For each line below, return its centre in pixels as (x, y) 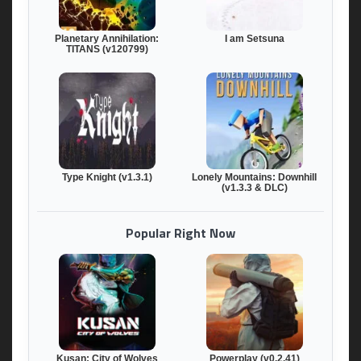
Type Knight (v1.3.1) (107, 178)
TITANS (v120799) (107, 50)
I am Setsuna (254, 39)
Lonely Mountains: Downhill (254, 178)
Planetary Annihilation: (107, 39)
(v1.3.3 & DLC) (254, 188)
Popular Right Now (180, 233)
